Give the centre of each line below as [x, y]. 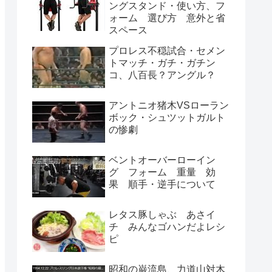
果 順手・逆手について [162, 184]
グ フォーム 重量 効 [162, 172]
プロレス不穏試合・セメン [167, 50]
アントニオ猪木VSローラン [169, 105]
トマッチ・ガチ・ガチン [162, 63]
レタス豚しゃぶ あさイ [162, 214]
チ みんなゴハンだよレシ [167, 226]
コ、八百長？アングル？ [162, 75]
